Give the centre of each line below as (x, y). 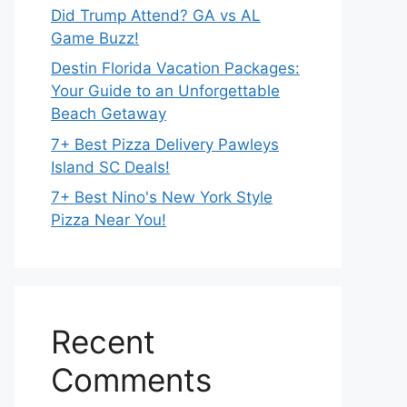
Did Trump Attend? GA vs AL (156, 15)
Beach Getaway (109, 114)
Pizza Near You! (109, 220)
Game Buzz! (95, 38)
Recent (103, 342)
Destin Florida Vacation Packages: (175, 68)
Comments (131, 380)
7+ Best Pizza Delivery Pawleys (165, 144)
